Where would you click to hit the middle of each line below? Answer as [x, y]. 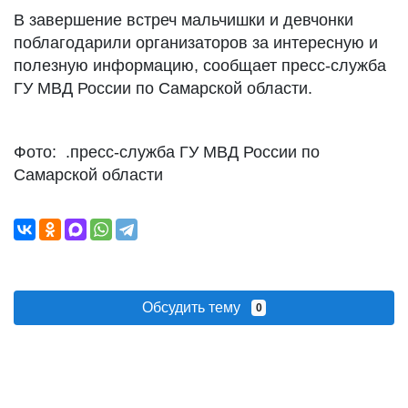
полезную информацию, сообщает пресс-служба [200, 66]
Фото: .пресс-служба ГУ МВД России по [167, 152]
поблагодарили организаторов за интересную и [196, 43]
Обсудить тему [196, 307]
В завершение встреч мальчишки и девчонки [184, 20]
